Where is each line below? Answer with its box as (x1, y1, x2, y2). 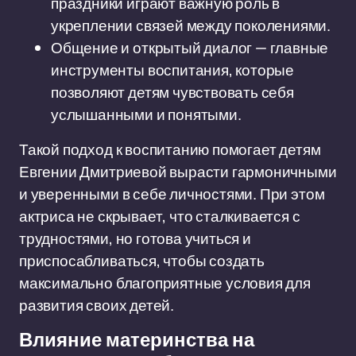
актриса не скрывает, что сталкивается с (19, 206, 300, 226)
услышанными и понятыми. (51, 104, 242, 125)
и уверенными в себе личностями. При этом (19, 184, 325, 204)
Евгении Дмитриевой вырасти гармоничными (19, 161, 337, 182)
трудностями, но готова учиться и (19, 228, 251, 249)
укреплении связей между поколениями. (51, 15, 331, 36)
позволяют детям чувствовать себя (51, 82, 294, 103)
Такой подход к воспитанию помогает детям (19, 139, 321, 160)
